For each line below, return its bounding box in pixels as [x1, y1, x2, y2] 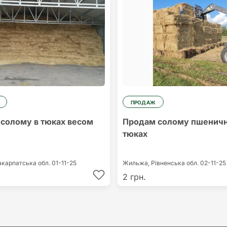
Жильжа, [122, 159, 151, 167]
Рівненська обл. [150, 159, 200, 167]
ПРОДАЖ [130, 99, 156, 106]
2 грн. [122, 172, 146, 182]
